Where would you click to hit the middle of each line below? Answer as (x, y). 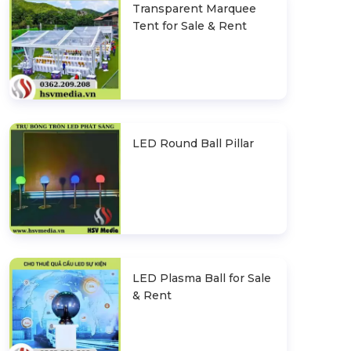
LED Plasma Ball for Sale (201, 278)
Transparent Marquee (194, 9)
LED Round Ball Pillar (193, 143)
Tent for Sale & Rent (189, 26)
